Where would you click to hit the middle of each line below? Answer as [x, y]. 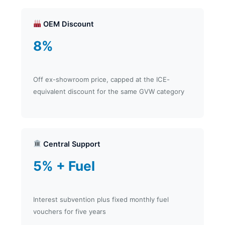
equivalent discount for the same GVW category [108, 91]
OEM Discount [68, 24]
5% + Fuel [64, 166]
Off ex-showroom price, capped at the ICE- [101, 79]
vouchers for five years [69, 211]
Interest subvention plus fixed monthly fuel [101, 199]
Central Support [71, 144]
